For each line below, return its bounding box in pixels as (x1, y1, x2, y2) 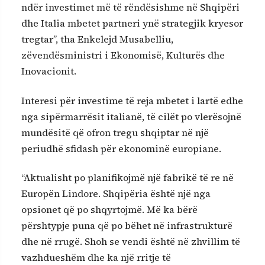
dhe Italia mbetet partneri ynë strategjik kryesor (21, 17, 243, 30)
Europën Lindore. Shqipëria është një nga (21, 186, 211, 200)
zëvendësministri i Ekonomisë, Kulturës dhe (21, 49, 225, 62)
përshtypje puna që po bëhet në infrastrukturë (21, 218, 232, 232)
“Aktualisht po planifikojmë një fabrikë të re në (21, 170, 234, 184)
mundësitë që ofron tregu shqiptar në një (21, 125, 209, 139)
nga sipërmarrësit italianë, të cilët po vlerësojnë (21, 109, 241, 123)
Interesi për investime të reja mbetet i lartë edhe (21, 93, 243, 107)
